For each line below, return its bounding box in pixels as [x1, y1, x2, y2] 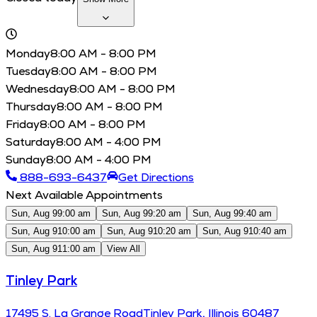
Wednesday [6, 81, 69, 97]
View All [107, 243, 140, 255]
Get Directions [118, 170, 194, 185]
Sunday [6, 152, 46, 168]
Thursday [6, 99, 57, 115]
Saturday [6, 134, 56, 150]
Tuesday [6, 64, 51, 79]
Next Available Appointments [6, 188, 163, 203]
